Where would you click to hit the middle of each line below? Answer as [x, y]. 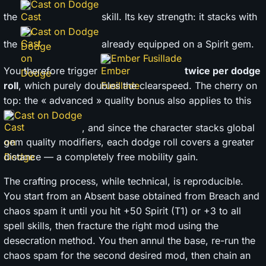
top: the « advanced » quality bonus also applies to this [127, 100]
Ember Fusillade [146, 58]
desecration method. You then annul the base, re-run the [129, 241]
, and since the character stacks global [168, 127]
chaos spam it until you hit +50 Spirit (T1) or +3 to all [122, 211]
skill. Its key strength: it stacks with [178, 16]
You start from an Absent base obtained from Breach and [132, 196]
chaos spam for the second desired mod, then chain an [127, 256]
